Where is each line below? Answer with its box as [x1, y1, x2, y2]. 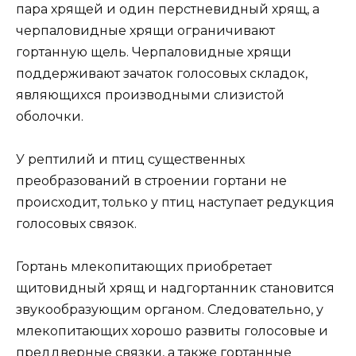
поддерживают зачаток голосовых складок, [16, 65, 308, 81]
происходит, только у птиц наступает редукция [16, 194, 335, 210]
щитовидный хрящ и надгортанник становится [16, 280, 335, 296]
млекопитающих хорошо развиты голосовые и [16, 323, 328, 339]
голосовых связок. [16, 215, 137, 231]
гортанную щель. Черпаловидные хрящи [16, 44, 292, 60]
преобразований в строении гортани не [16, 172, 287, 188]
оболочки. [16, 108, 83, 124]
